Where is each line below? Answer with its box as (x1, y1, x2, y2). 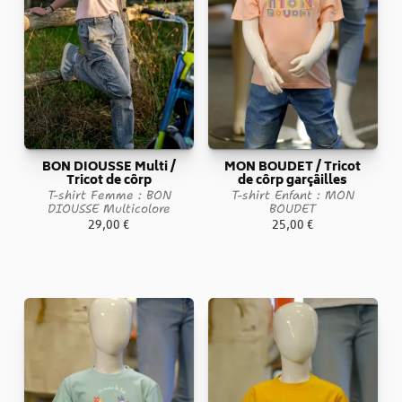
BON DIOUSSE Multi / (42, 156, 177, 179)
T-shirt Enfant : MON (231, 186, 354, 203)
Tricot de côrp (66, 170, 153, 192)
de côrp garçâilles (238, 170, 348, 192)
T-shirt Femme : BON (47, 186, 171, 203)
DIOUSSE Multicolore (48, 199, 171, 216)
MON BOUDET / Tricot (224, 156, 362, 179)
